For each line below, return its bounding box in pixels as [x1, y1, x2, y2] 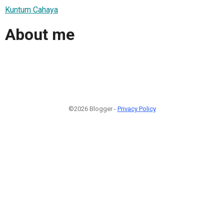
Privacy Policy [117, 104, 156, 112]
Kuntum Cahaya [5, 4, 58, 14]
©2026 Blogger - [68, 104, 117, 112]
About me [5, 25, 74, 44]
